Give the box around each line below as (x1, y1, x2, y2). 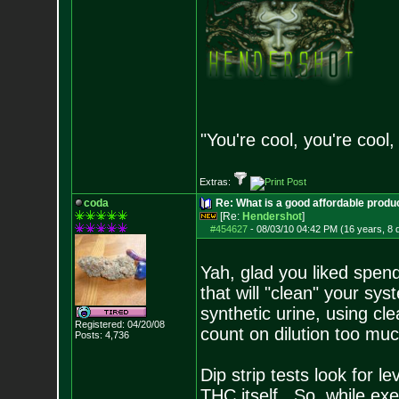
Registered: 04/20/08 (74, 319, 165, 330)
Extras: (199, 176, 233, 187)
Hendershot (241, 210, 302, 223)
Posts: (74, 330, 102, 340)
